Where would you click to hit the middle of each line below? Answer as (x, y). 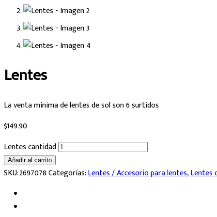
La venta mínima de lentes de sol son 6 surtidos (81, 105)
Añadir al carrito (30, 160)
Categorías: (68, 173)
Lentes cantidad (30, 147)
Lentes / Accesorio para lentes (137, 173)
